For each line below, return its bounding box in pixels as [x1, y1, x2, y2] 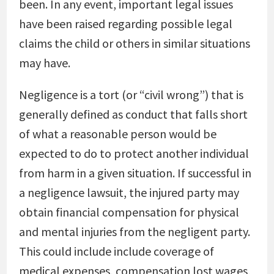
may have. [18, 55, 70, 70]
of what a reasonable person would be [18, 126, 217, 141]
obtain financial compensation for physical [18, 204, 239, 220]
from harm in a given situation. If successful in [18, 165, 251, 180]
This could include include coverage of [18, 243, 214, 259]
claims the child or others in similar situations [18, 35, 250, 51]
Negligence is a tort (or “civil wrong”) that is [18, 87, 243, 102]
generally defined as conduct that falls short [18, 106, 248, 122]
